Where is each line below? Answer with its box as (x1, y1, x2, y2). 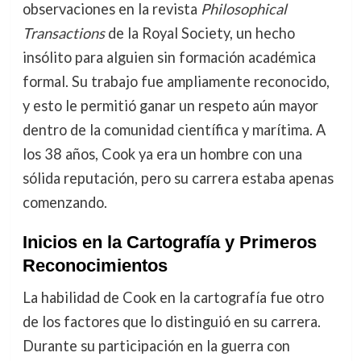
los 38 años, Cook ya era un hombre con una (22, 144, 302, 163)
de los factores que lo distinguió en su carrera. (22, 312, 321, 330)
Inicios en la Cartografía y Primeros (22, 231, 317, 252)
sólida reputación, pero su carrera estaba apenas (22, 168, 334, 187)
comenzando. (22, 193, 107, 211)
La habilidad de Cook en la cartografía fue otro (22, 288, 324, 306)
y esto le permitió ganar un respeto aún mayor (22, 96, 318, 114)
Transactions (22, 23, 105, 42)
